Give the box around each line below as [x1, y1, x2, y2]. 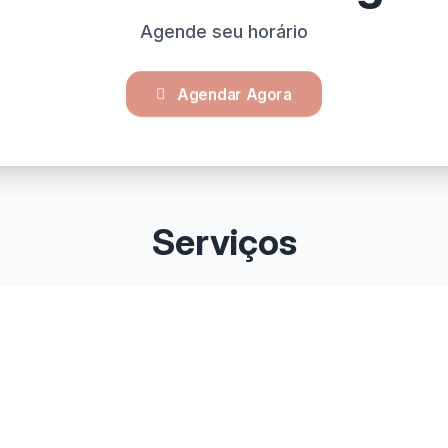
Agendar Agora [177, 84, 292, 104]
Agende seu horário [140, 21, 308, 42]
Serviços [151, 220, 297, 264]
